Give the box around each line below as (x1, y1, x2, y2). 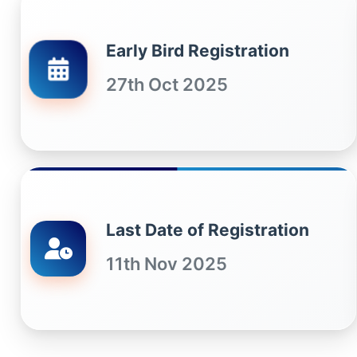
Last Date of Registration (106, 219, 309, 240)
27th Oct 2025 (106, 73, 228, 95)
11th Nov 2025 (106, 253, 227, 274)
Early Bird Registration (106, 40, 289, 61)
